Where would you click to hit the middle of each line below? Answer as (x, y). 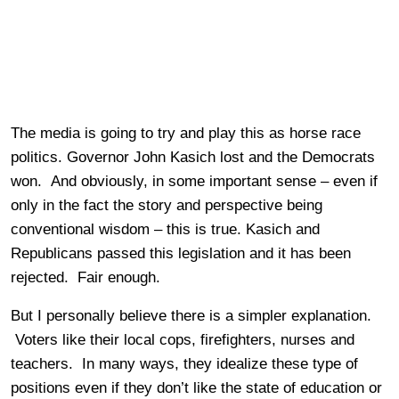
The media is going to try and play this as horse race (186, 133)
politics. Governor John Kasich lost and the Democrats (193, 157)
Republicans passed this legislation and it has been (181, 253)
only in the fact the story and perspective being (167, 205)
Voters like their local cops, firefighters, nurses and (183, 339)
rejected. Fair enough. (85, 277)
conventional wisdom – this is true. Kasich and (165, 229)
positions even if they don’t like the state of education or (196, 387)
